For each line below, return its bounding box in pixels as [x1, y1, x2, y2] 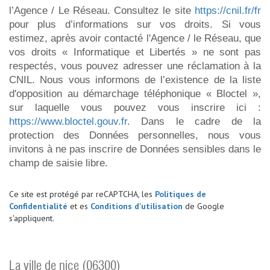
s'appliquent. [9, 212, 54, 224]
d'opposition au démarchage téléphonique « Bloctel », [9, 87, 261, 99]
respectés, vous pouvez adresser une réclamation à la [9, 60, 261, 72]
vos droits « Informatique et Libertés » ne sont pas [9, 46, 261, 58]
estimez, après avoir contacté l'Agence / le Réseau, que [9, 32, 261, 44]
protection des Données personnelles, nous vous [9, 129, 261, 141]
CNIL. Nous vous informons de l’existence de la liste [9, 74, 261, 86]
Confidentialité [9, 200, 67, 212]
